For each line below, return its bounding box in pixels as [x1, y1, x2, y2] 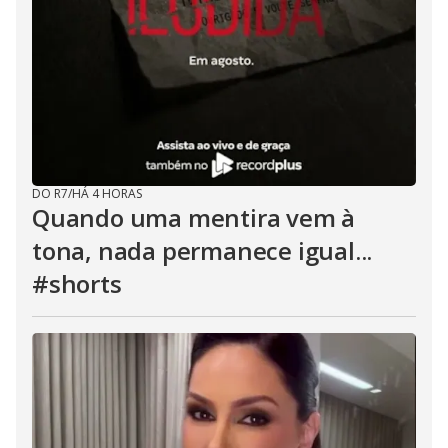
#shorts [32, 267, 122, 300]
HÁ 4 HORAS [72, 185, 142, 202]
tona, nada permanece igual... [32, 234, 373, 267]
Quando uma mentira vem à [32, 201, 356, 234]
